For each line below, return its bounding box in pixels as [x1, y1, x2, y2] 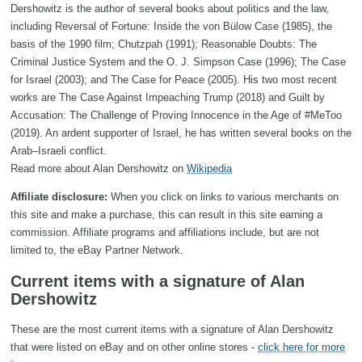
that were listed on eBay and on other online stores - [11, 340, 258, 353]
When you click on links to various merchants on [107, 190, 339, 203]
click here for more [258, 340, 345, 353]
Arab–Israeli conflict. [11, 144, 107, 157]
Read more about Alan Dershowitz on [11, 162, 187, 175]
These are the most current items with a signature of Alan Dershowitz [11, 322, 334, 335]
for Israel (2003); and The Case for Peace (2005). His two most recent [11, 73, 337, 86]
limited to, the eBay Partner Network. [11, 243, 183, 256]
